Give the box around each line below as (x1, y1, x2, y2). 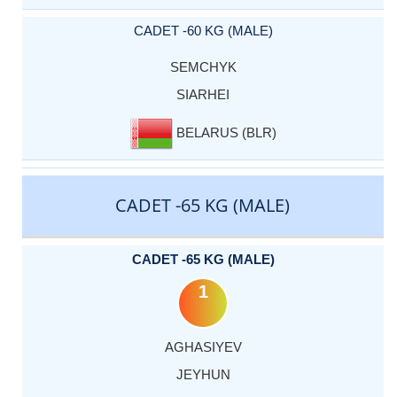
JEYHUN (175, 367, 230, 383)
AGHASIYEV (164, 339, 242, 355)
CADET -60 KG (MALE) (133, 22, 273, 38)
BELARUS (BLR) (172, 124, 276, 140)
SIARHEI (176, 86, 230, 102)
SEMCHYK (169, 58, 237, 74)
